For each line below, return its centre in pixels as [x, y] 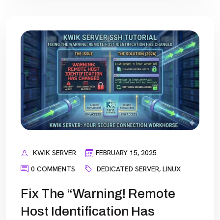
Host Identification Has [88, 211]
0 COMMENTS [53, 169]
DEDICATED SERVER [128, 169]
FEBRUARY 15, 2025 [126, 153]
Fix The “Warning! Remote [98, 194]
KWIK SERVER [55, 153]
